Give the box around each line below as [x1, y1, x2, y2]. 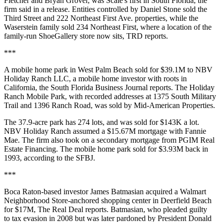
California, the [4, 83, 51, 92]
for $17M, [4, 205, 38, 214]
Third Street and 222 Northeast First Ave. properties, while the [4, 14, 198, 23]
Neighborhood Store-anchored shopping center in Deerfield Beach [4, 196, 212, 205]
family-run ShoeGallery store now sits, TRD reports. [4, 32, 168, 41]
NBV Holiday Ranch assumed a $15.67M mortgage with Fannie [4, 127, 206, 136]
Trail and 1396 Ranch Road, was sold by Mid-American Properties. [4, 101, 215, 110]
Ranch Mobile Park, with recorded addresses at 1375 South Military [4, 92, 216, 101]
